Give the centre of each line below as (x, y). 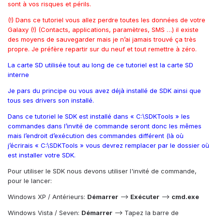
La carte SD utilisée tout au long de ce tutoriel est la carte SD (101, 65)
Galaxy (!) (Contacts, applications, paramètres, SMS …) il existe (103, 30)
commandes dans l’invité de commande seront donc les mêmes (105, 126)
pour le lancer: (30, 181)
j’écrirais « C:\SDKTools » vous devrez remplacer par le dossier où (108, 146)
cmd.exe (185, 197)
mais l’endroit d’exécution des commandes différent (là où (96, 136)
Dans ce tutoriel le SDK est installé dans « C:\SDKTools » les (99, 116)
